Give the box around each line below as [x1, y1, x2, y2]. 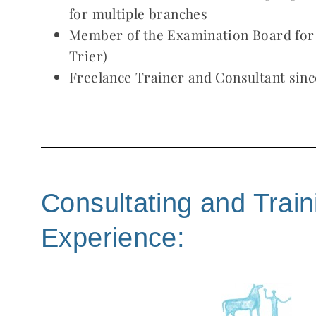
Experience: [41, 223, 186, 253]
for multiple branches [69, 4, 208, 23]
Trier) [69, 46, 108, 65]
